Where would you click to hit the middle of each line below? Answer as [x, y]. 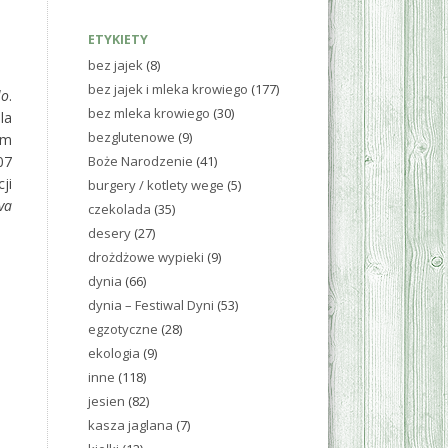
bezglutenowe [131, 137]
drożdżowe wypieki [146, 257]
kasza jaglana [130, 425]
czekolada [119, 209]
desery [109, 233]
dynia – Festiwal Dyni [151, 305]
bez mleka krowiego [149, 113]
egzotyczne [123, 329]
